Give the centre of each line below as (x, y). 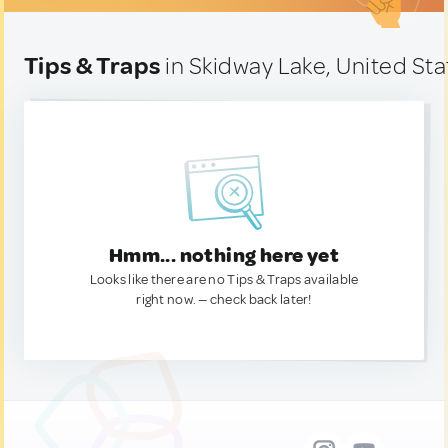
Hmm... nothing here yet (224, 255)
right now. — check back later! (224, 299)
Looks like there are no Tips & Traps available (224, 279)
